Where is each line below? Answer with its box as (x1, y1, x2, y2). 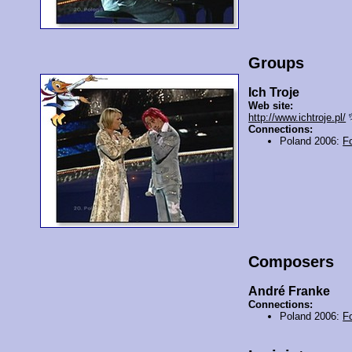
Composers (248, 253, 335, 271)
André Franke (248, 284, 331, 299)
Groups (248, 54, 305, 72)
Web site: (248, 100, 294, 112)
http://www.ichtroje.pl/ (248, 112, 346, 124)
